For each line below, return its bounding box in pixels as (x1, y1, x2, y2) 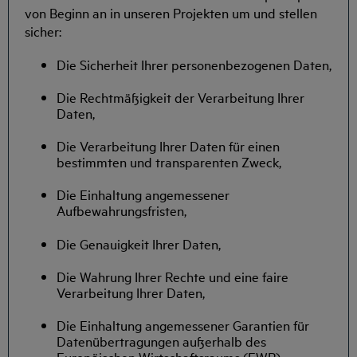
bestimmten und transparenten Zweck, (57, 152, 281, 171)
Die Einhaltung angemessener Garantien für (57, 316, 309, 334)
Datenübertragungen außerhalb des (57, 331, 266, 350)
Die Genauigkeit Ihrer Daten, (57, 233, 221, 253)
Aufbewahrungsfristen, (57, 201, 186, 220)
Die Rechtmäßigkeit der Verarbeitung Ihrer (57, 88, 304, 107)
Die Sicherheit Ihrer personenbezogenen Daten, (57, 54, 331, 73)
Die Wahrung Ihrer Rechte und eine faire (57, 266, 288, 285)
